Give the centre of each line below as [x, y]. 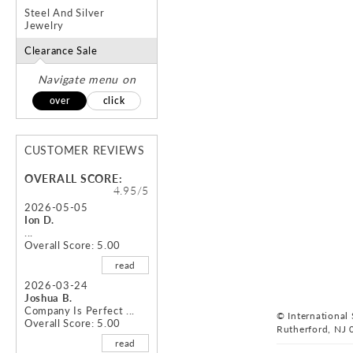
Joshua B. [49, 298]
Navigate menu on [87, 80]
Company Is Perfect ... [80, 311]
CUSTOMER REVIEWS [85, 150]
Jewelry [45, 26]
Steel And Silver [65, 13]
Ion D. [40, 220]
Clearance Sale [61, 51]
